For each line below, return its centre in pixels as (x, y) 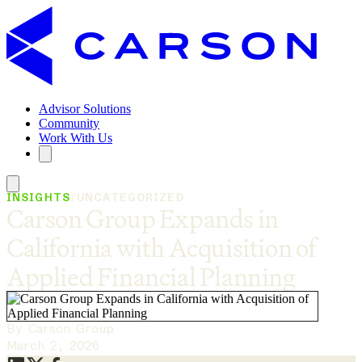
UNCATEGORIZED (130, 198)
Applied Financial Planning (151, 277)
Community (69, 124)
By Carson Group (60, 330)
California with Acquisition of (162, 248)
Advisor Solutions (85, 109)
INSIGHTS (38, 198)
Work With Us (76, 138)
